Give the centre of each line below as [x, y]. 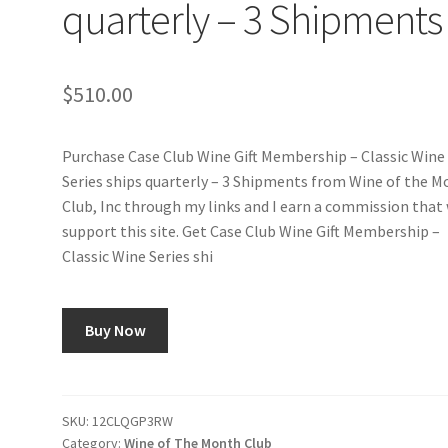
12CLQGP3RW [133, 420]
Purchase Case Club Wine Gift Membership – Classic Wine [254, 156]
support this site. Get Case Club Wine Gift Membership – [251, 231]
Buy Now [115, 329]
